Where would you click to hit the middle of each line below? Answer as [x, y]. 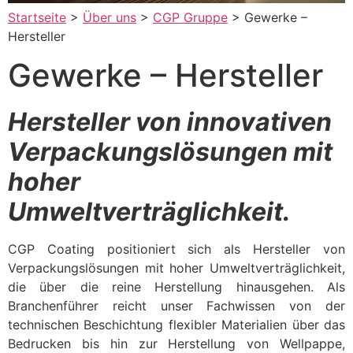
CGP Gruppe [190, 17]
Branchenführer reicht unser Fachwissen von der [176, 306]
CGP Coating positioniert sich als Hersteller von [176, 249]
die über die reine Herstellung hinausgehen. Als [176, 287]
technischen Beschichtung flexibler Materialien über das [176, 325]
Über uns [110, 17]
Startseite [37, 17]
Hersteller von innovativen [170, 122]
